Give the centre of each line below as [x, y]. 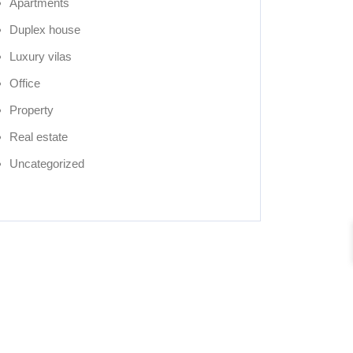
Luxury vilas [41, 57]
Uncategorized [47, 164]
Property [32, 110]
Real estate [39, 137]
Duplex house [45, 30]
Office [25, 84]
